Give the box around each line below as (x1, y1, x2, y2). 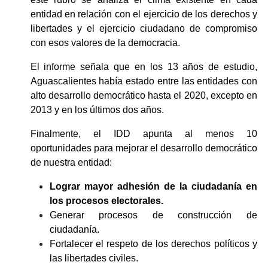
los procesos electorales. (49, 195, 166, 206)
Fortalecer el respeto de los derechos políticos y (49, 238, 257, 249)
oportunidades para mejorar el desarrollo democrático (30, 142, 257, 153)
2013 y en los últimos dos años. (30, 104, 166, 115)
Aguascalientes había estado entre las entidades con (30, 75, 257, 86)
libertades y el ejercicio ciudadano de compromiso (30, 23, 257, 33)
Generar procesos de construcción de (49, 209, 257, 220)
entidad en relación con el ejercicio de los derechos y (30, 8, 257, 19)
